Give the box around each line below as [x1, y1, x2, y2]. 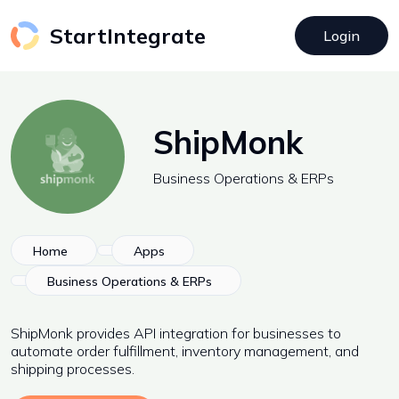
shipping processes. [11, 360, 134, 378]
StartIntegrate [50, 22, 206, 49]
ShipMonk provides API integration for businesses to [11, 324, 341, 342]
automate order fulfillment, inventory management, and [11, 342, 359, 360]
